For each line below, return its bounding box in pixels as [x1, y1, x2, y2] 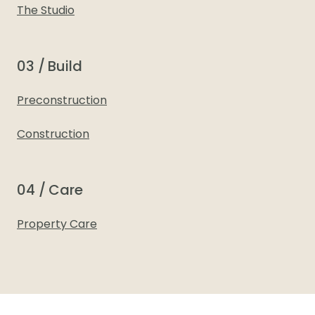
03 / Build [17, 60, 82, 75]
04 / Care [17, 184, 83, 198]
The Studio [17, 6, 75, 17]
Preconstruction [17, 96, 107, 107]
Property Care [17, 219, 97, 231]
